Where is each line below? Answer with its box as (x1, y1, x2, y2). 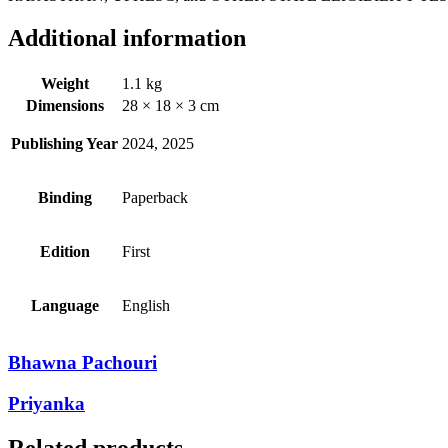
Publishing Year (11, 134, 118, 152)
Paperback (122, 188, 188, 206)
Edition (39, 242, 90, 260)
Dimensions (25, 96, 104, 114)
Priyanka (8, 392, 85, 414)
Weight (40, 74, 89, 92)
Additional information (8, 24, 246, 51)
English (122, 296, 170, 314)
